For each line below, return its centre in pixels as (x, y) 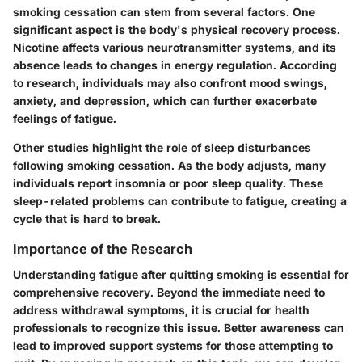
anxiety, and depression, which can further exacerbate (165, 101)
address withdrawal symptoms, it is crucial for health (161, 310)
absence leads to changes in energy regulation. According (175, 65)
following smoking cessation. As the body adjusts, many (169, 166)
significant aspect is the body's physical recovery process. (177, 30)
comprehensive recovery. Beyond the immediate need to (169, 293)
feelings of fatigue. (65, 119)
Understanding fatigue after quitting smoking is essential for (181, 275)
